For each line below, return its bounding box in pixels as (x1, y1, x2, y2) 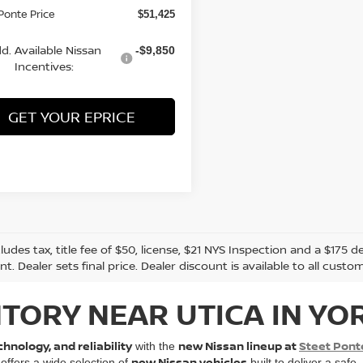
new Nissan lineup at (178, 337, 299, 353)
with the (132, 339, 178, 352)
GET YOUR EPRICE (7, 106, 135, 126)
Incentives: (14, 58, 74, 74)
